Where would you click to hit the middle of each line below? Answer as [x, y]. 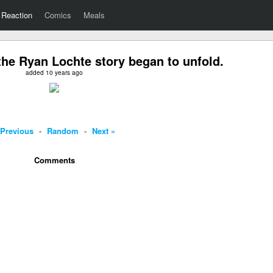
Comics [58, 15]
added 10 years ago [54, 73]
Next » [104, 131]
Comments [54, 160]
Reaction [17, 15]
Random [63, 131]
